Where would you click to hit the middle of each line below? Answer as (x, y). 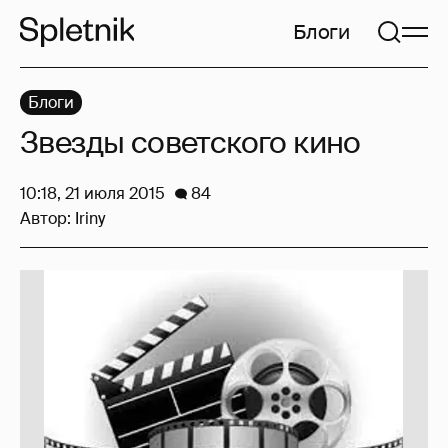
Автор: (47, 218)
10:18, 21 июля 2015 (92, 193)
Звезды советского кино (190, 142)
